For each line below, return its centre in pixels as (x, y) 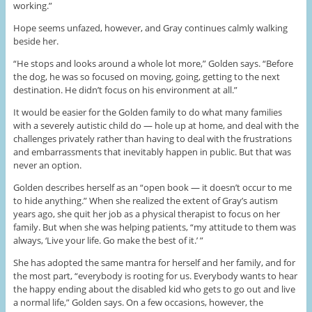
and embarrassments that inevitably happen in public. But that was (152, 151)
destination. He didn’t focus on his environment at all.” (125, 89)
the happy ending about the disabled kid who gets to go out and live (154, 289)
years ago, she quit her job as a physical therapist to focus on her (146, 213)
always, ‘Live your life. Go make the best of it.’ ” (108, 240)
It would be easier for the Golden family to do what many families (147, 112)
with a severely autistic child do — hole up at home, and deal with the (156, 125)
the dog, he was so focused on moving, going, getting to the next (146, 76)
